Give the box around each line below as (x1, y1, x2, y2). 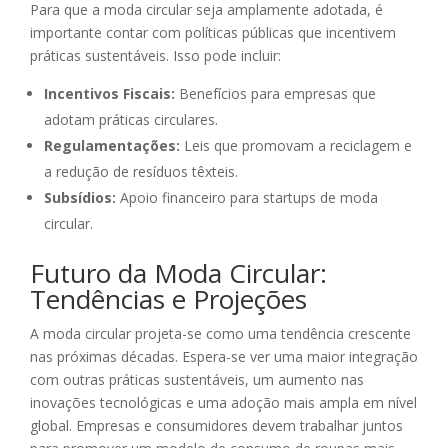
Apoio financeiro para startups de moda (116, 188, 378, 208)
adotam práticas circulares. (44, 110, 218, 130)
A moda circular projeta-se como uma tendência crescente (30, 324, 411, 344)
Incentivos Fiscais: (44, 84, 175, 104)
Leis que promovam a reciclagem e (180, 136, 412, 156)
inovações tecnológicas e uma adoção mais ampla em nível (30, 393, 417, 413)
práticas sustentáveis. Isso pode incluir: (30, 46, 281, 66)
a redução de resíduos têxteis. (44, 162, 238, 182)
